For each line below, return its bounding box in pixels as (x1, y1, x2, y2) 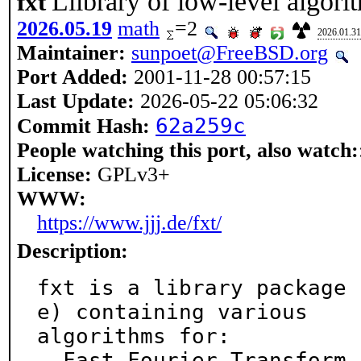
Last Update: (17, 89, 135, 113)
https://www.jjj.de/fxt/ (37, 211, 222, 234)
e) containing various (37, 300, 308, 324)
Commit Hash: (17, 114, 150, 138)
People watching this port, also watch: (17, 139, 359, 162)
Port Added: (17, 65, 128, 89)
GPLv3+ (92, 163, 170, 186)
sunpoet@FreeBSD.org (131, 41, 328, 64)
